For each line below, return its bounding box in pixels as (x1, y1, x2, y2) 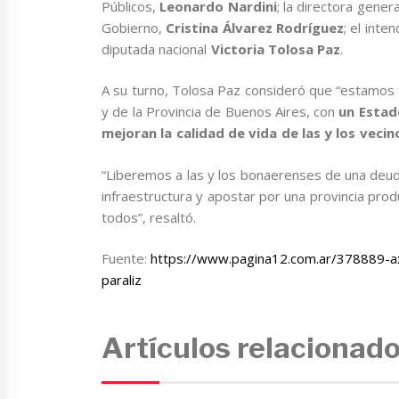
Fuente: (102, 249, 151, 268)
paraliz (102, 271, 142, 289)
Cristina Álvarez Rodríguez (166, 18, 344, 37)
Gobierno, (102, 18, 167, 37)
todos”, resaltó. (102, 208, 197, 226)
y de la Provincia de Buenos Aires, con (102, 102, 339, 121)
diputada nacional (102, 39, 211, 58)
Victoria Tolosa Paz (210, 39, 341, 58)
